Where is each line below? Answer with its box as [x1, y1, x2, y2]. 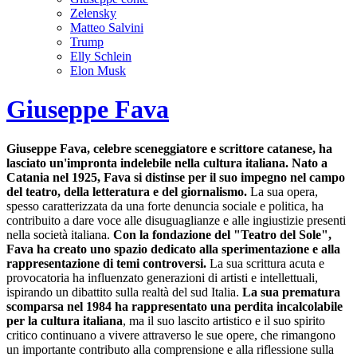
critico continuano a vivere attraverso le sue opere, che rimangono [6, 328, 335, 342]
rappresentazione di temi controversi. [6, 256, 206, 270]
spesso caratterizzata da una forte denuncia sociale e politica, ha [6, 198, 324, 213]
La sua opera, [247, 184, 318, 198]
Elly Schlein [70, 49, 131, 63]
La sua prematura [242, 284, 340, 299]
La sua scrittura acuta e [206, 256, 324, 270]
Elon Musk [70, 64, 126, 77]
